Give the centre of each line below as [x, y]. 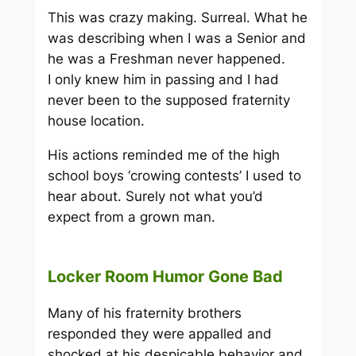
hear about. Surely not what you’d [155, 196]
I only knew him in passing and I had [163, 79]
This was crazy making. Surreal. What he [177, 17]
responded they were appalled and [159, 334]
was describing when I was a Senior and [176, 38]
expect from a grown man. [131, 217]
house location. [96, 120]
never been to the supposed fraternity [168, 100]
